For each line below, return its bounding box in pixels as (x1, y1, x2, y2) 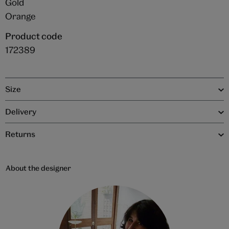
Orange (5, 11, 36, 22)
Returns (5, 129, 35, 139)
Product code (5, 31, 62, 42)
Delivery (5, 107, 37, 117)
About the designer (6, 164, 72, 173)
